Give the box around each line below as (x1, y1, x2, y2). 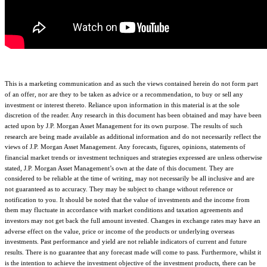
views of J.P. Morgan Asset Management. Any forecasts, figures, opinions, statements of (5, 143, 246, 151)
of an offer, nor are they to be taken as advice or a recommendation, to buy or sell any (5, 90, 243, 98)
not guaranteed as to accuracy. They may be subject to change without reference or (5, 185, 233, 193)
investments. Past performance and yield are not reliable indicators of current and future (5, 237, 247, 245)
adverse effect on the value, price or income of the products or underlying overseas (5, 227, 234, 235)
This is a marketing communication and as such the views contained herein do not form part (5, 80, 258, 88)
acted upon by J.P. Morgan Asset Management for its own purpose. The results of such (5, 122, 243, 129)
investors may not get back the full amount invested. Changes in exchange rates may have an (5, 216, 260, 224)
